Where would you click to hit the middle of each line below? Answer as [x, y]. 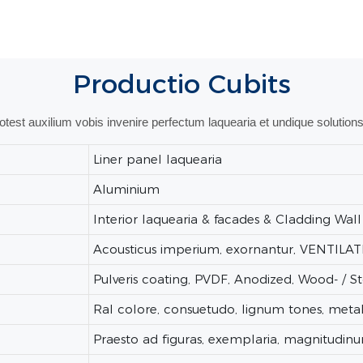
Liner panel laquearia [158, 160]
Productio [140, 84]
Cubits [249, 84]
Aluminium [127, 190]
